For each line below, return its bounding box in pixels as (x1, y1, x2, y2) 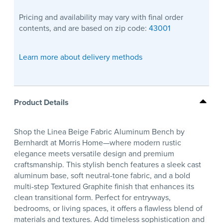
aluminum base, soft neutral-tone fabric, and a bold (14, 170, 190, 182)
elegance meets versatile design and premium (14, 148, 174, 160)
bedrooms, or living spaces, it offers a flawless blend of (14, 203, 203, 215)
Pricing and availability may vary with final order (19, 11, 183, 23)
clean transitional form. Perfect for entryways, (14, 192, 171, 204)
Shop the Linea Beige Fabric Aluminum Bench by (14, 126, 185, 138)
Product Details (14, 96, 69, 108)
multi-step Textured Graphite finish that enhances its (14, 181, 194, 193)
